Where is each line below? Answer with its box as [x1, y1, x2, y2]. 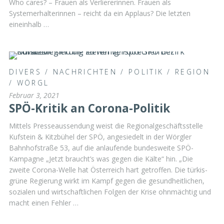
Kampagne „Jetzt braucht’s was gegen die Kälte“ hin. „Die [9, 153, 193, 163]
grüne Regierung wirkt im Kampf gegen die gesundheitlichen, [9, 175, 204, 185]
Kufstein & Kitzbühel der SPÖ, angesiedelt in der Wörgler [9, 131, 191, 141]
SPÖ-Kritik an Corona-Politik [9, 100, 170, 116]
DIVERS [9, 66, 41, 76]
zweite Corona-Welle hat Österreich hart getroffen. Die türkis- [9, 164, 207, 174]
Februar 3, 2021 [9, 90, 59, 100]
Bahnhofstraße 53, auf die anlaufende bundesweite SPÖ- [9, 142, 193, 152]
